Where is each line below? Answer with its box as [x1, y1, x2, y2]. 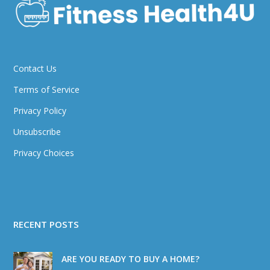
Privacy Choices [13, 146, 75, 159]
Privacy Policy [13, 104, 67, 116]
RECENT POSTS [13, 218, 80, 230]
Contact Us [13, 62, 57, 74]
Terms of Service [13, 83, 80, 95]
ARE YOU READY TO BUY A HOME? [61, 253, 200, 265]
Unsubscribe [13, 125, 61, 137]
